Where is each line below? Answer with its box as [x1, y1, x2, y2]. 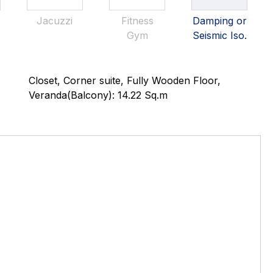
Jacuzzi [37, 15, 73, 27]
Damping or [192, 15, 247, 27]
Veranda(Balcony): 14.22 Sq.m [29, 89, 168, 101]
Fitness [121, 15, 154, 27]
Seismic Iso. [192, 29, 247, 41]
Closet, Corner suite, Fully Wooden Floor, [29, 74, 221, 87]
